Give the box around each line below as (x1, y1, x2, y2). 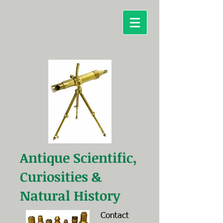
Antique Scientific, (20, 148, 137, 167)
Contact (101, 212, 129, 220)
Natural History (20, 186, 120, 205)
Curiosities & (20, 167, 102, 186)
